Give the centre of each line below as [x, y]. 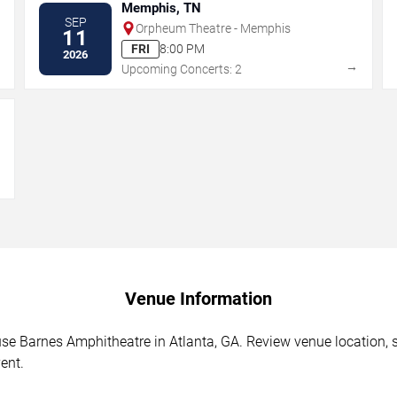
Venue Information [198, 298]
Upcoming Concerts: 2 [182, 69]
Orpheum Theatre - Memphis [214, 28]
